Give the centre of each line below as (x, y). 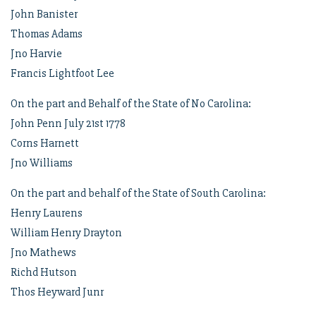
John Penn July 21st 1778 (68, 123)
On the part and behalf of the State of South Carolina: (138, 193)
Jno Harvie (36, 54)
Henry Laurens (47, 213)
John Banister (44, 14)
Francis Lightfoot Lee (62, 73)
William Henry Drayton (66, 233)
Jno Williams (42, 163)
